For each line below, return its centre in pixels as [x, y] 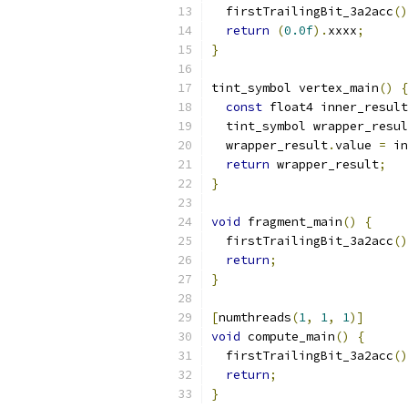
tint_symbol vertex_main [295, 88]
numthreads [255, 317]
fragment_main [291, 222]
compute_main [288, 337]
